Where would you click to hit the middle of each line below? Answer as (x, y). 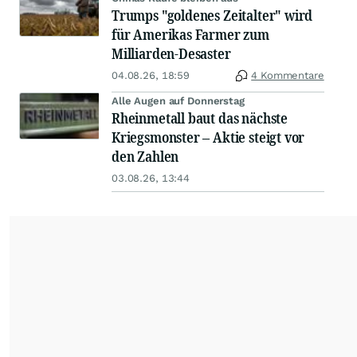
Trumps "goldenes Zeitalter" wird (212, 16)
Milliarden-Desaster (171, 54)
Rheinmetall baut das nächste (200, 118)
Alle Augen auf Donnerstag (178, 101)
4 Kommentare (288, 76)
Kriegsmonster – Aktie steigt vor (208, 137)
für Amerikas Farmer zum (190, 35)
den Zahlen (145, 157)
